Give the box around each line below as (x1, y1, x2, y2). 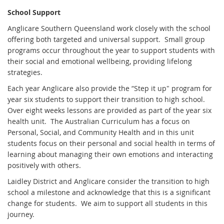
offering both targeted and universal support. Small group (7, 34, 205, 44)
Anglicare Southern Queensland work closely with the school (7, 23, 210, 33)
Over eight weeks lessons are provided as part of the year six (7, 105, 211, 115)
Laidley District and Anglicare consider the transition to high (7, 176, 209, 186)
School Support (7, 7, 60, 17)
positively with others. (7, 160, 83, 170)
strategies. (7, 67, 42, 77)
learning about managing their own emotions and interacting (7, 149, 213, 159)
